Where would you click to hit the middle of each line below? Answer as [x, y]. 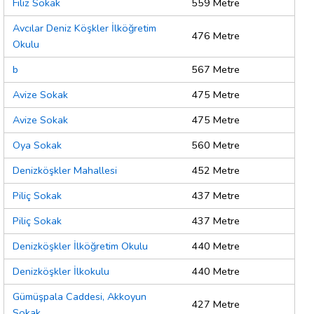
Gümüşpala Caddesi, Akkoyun [80, 297]
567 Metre [216, 70]
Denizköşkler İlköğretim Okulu [80, 246]
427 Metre [216, 305]
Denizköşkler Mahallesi [65, 171]
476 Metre [216, 36]
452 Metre [216, 171]
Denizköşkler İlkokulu [61, 272]
